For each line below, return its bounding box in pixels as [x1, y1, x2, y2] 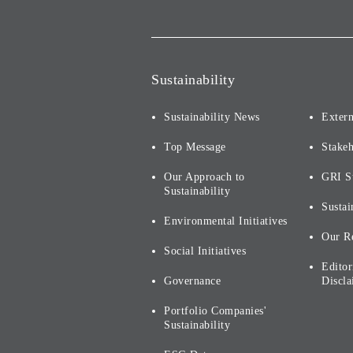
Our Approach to [164, 171, 245, 183]
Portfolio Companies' [164, 305, 266, 317]
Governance [164, 275, 221, 287]
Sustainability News [164, 111, 260, 123]
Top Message [164, 141, 226, 153]
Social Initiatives [164, 245, 246, 257]
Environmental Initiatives [164, 215, 288, 227]
